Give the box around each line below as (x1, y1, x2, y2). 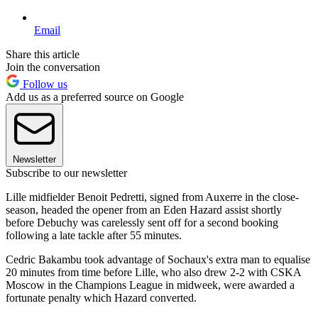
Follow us (20, 78, 67, 91)
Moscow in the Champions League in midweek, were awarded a (6, 279, 295, 292)
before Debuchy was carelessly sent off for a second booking (6, 216, 278, 229)
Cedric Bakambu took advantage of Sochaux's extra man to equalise (6, 253, 310, 266)
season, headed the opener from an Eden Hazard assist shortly (6, 204, 282, 216)
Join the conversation (6, 61, 100, 74)
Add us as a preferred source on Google (6, 91, 184, 104)
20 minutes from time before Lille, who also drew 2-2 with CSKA (6, 266, 301, 279)
